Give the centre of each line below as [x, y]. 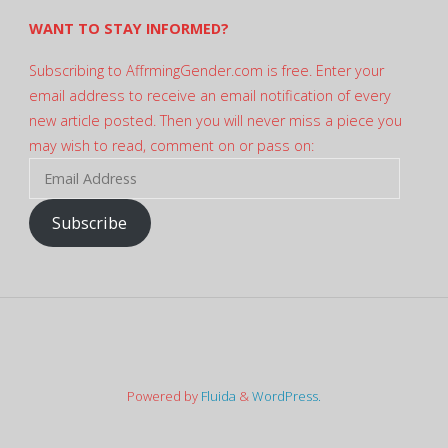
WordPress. [286, 396]
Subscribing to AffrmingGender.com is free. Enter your [206, 71]
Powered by [162, 396]
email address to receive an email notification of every [209, 96]
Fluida [217, 396]
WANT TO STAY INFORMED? [128, 28]
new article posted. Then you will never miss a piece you [215, 121]
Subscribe [90, 223]
